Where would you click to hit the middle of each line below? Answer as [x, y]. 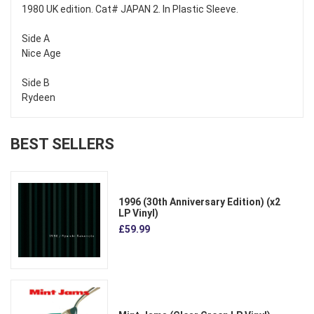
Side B [36, 83]
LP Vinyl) [139, 213]
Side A [36, 39]
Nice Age [41, 54]
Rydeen [39, 98]
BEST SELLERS [62, 144]
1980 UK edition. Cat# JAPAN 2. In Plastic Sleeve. [130, 9]
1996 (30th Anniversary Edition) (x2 [200, 202]
